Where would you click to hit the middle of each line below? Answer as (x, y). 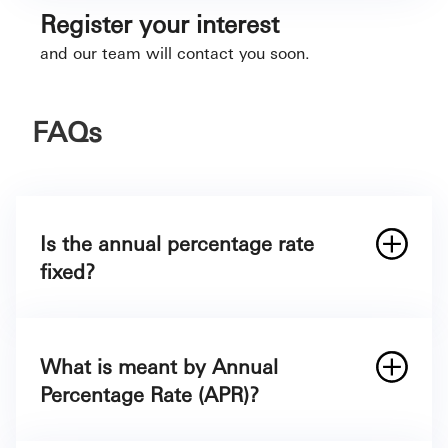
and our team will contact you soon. (175, 52)
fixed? (67, 270)
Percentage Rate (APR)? (149, 393)
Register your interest (159, 22)
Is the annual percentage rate (177, 242)
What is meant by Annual (159, 365)
